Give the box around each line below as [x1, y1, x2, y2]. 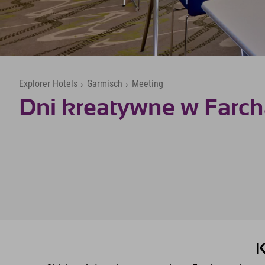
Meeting [131, 78, 163, 89]
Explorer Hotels [19, 78, 77, 89]
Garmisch [86, 78, 122, 89]
